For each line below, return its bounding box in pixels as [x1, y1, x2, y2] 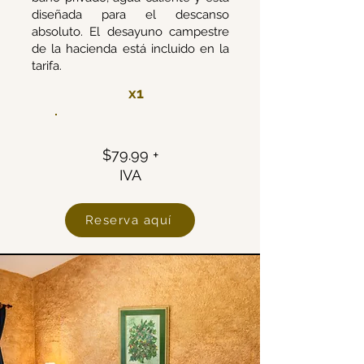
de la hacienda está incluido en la [32, 41, 229, 56]
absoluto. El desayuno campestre [32, 24, 229, 39]
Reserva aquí [84, 213, 172, 227]
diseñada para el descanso [32, 7, 229, 22]
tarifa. [32, 58, 62, 73]
